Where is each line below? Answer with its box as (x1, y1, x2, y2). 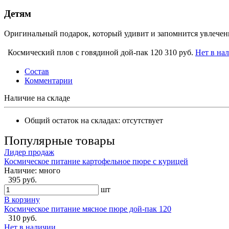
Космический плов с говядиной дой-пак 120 (8, 48, 163, 57)
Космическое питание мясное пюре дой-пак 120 (4, 204, 171, 214)
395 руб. (8, 175, 37, 185)
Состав (25, 67, 49, 76)
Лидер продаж (4, 148, 54, 157)
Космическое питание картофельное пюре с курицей (4, 157, 188, 166)
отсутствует (122, 116, 163, 125)
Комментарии (25, 76, 73, 85)
